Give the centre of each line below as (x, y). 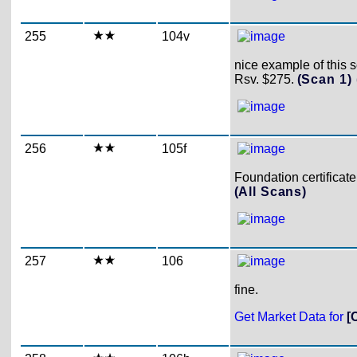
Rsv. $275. (265, 79)
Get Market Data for (290, 317)
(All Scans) (270, 192)
